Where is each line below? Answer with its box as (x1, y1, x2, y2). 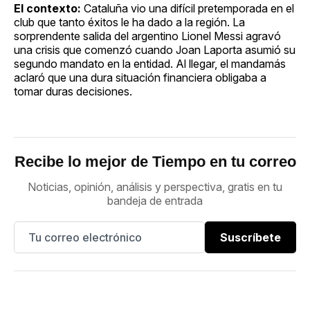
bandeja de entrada (107, 193, 203, 208)
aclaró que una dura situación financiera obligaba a (14, 70, 266, 84)
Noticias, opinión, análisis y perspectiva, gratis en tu (28, 179, 282, 194)
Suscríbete (220, 230, 281, 244)
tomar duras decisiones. (14, 84, 132, 98)
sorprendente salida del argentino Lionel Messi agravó (14, 28, 281, 43)
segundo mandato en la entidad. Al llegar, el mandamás (14, 56, 286, 71)
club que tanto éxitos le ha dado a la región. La (14, 15, 245, 29)
